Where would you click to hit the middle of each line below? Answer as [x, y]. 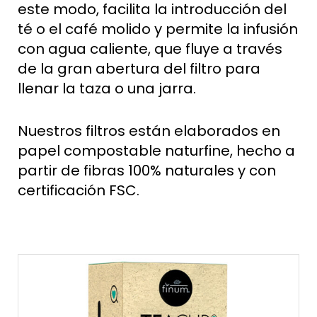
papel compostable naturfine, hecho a [156, 150]
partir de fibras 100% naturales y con [147, 170]
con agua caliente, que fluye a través [150, 48]
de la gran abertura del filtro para [139, 68]
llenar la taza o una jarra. [107, 88]
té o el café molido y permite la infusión [158, 29]
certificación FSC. [79, 190]
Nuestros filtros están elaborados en [149, 131]
